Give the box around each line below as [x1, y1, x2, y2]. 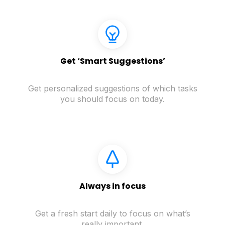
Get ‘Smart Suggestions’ [60, 55, 165, 67]
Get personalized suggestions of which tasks [28, 83, 197, 94]
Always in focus [79, 180, 146, 192]
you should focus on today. [60, 94, 165, 104]
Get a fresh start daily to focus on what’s [35, 208, 190, 219]
